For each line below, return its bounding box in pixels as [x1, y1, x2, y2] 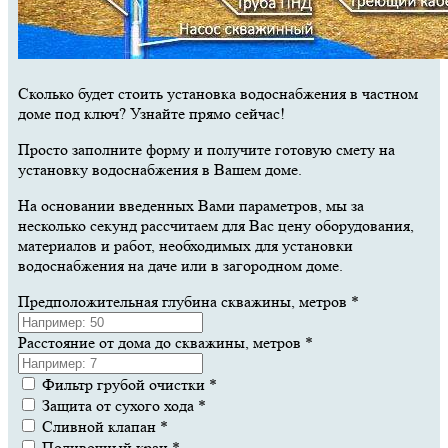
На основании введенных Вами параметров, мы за [18, 195, 364, 215]
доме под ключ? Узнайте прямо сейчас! [18, 103, 285, 123]
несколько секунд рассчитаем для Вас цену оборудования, [18, 215, 414, 235]
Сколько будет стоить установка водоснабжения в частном [18, 83, 418, 103]
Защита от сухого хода [38, 395, 198, 415]
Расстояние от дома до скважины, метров [18, 332, 305, 352]
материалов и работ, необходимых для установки [18, 235, 353, 255]
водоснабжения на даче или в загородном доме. [18, 255, 343, 275]
